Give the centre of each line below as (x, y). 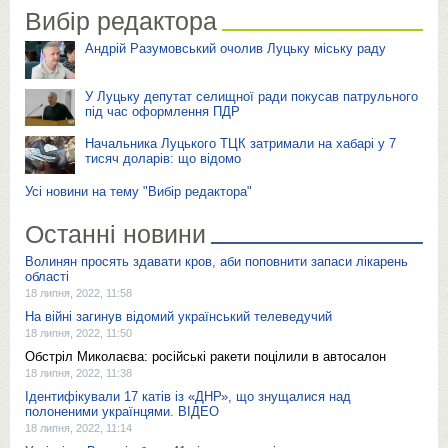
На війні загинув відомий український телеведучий (178, 316)
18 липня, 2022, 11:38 (78, 372)
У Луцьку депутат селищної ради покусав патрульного (251, 96)
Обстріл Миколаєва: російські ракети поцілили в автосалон (205, 356)
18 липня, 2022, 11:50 (78, 332)
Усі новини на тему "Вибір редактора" (138, 191)
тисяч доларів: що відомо (163, 159)
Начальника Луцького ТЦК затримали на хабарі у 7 (240, 144)
